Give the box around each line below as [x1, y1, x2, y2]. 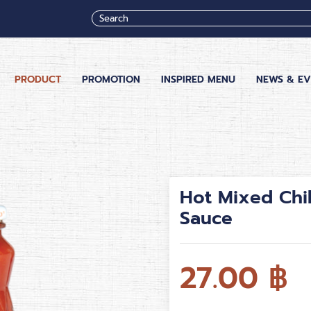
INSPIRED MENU [161, 72, 235, 87]
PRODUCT [15, 72, 61, 87]
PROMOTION [82, 72, 140, 87]
